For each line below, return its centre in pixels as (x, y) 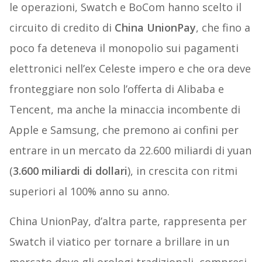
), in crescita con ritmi (182, 171)
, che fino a (223, 28)
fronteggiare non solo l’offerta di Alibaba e (116, 89)
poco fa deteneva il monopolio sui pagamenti (124, 48)
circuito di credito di (62, 28)
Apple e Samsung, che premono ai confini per (124, 130)
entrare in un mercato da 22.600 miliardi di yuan (130, 151)
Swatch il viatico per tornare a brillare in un (119, 242)
